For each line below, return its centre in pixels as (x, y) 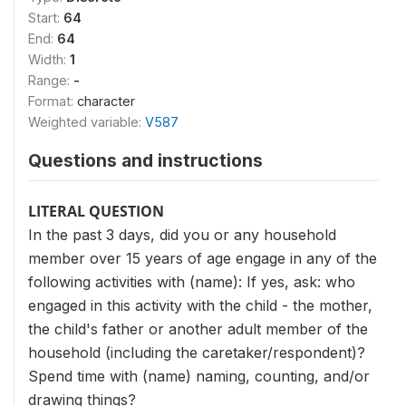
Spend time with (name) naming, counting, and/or (199, 376)
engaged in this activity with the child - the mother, (200, 305)
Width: (49, 59)
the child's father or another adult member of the (198, 329)
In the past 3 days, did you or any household (182, 235)
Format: (53, 101)
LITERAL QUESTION (96, 211)
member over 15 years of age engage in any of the (203, 258)
